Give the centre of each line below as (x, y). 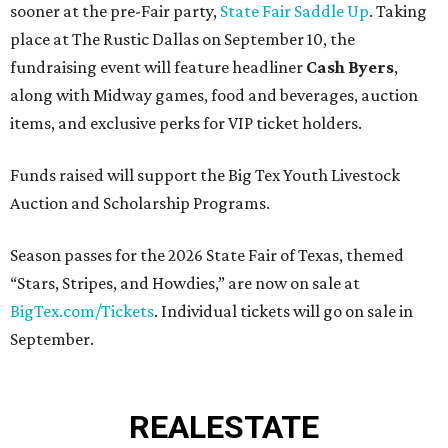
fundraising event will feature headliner (158, 67)
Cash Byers (350, 67)
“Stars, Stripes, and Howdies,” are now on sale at (185, 283)
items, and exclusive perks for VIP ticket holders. (186, 123)
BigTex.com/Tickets (82, 311)
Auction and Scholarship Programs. (140, 203)
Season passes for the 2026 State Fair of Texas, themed (207, 255)
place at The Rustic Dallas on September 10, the (182, 39)
